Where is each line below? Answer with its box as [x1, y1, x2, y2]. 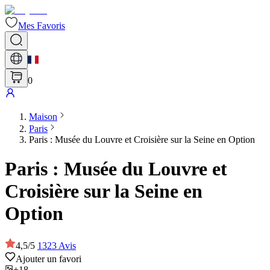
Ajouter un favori [16, 253, 81, 264]
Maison [29, 111, 57, 122]
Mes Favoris [18, 20, 65, 31]
